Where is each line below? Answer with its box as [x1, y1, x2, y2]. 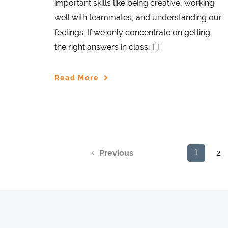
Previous [99, 148, 133, 158]
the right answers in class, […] [54, 42, 160, 52]
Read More [54, 73, 99, 82]
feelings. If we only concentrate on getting [54, 27, 210, 38]
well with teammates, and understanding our [54, 13, 222, 23]
